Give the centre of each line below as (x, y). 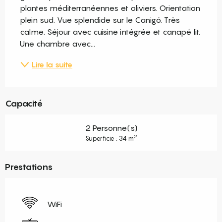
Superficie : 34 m (109, 138)
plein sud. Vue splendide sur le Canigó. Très (100, 20)
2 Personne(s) (111, 128)
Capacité (24, 103)
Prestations (29, 166)
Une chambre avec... (57, 43)
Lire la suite (52, 64)
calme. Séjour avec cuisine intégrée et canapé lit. (110, 31)
